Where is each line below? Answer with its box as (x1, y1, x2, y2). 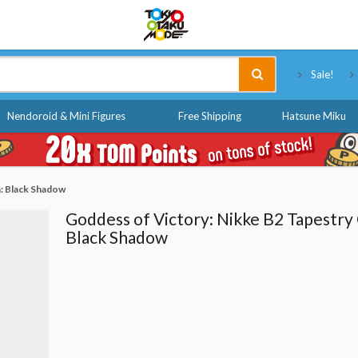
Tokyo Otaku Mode (237, 9, 334, 22)
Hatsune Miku (281, 109, 346, 122)
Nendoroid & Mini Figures (7, 109, 125, 122)
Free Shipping (177, 109, 241, 122)
